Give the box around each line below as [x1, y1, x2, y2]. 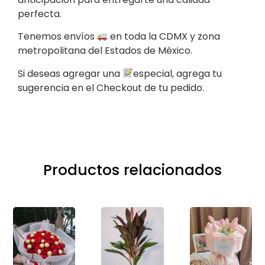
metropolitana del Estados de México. [18, 44, 192, 58]
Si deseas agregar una [18, 66, 122, 80]
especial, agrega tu [133, 66, 222, 80]
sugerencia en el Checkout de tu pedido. [18, 80, 204, 95]
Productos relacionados [43, 159, 222, 180]
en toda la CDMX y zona [108, 30, 221, 44]
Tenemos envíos [18, 30, 97, 44]
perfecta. [18, 7, 62, 21]
